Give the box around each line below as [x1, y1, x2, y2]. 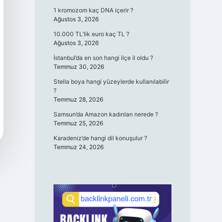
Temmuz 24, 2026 [53, 143, 104, 151]
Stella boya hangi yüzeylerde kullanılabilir [53, 78, 169, 85]
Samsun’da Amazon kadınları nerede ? [53, 111, 158, 118]
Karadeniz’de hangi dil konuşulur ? [53, 134, 147, 142]
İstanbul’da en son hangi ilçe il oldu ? [53, 54, 153, 61]
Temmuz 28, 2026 [53, 96, 103, 103]
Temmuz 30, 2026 [53, 63, 104, 70]
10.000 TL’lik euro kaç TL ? [53, 30, 129, 38]
